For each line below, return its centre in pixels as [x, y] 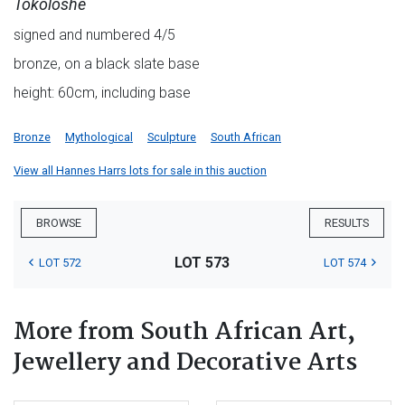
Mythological [99, 137]
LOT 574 [344, 263]
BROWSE [59, 223]
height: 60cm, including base [102, 93]
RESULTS [347, 223]
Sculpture [172, 137]
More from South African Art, [184, 333]
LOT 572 [60, 263]
